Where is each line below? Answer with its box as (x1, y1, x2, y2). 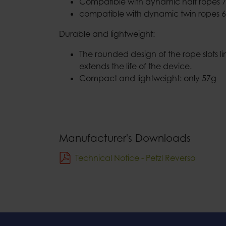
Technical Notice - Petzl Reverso (75, 153, 195, 163)
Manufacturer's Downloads (59, 132, 191, 144)
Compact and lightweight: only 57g (79, 73, 216, 83)
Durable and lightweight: (59, 29, 155, 39)
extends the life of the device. (79, 61, 192, 71)
